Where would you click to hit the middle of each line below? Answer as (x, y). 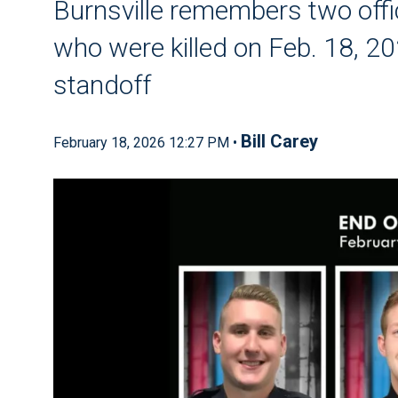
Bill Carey (279, 141)
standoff (102, 85)
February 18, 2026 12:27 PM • (147, 143)
